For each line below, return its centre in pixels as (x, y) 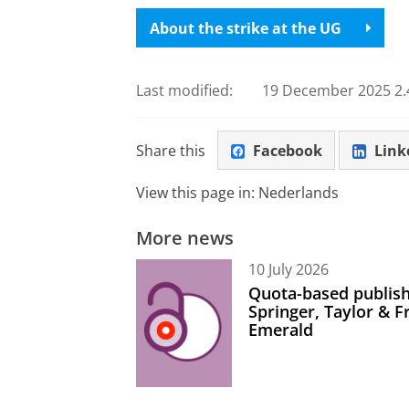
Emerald (281, 329)
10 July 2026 (288, 270)
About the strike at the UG (245, 28)
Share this (171, 150)
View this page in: (197, 192)
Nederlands (299, 192)
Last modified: (184, 91)
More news (185, 237)
